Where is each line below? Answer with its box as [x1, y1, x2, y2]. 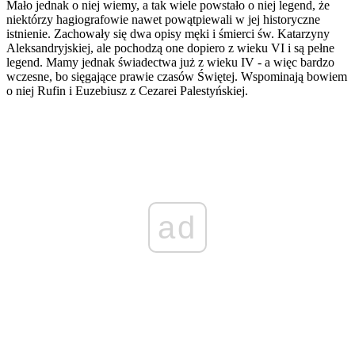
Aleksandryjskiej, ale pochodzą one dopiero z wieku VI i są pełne [6, 41, 334, 55]
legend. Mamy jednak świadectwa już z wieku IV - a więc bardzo [6, 55, 334, 70]
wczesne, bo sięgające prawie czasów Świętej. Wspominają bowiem [6, 70, 347, 84]
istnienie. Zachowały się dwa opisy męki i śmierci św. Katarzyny [6, 27, 330, 41]
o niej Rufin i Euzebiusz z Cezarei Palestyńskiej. [6, 84, 248, 98]
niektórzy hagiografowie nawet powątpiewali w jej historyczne [6, 13, 320, 27]
